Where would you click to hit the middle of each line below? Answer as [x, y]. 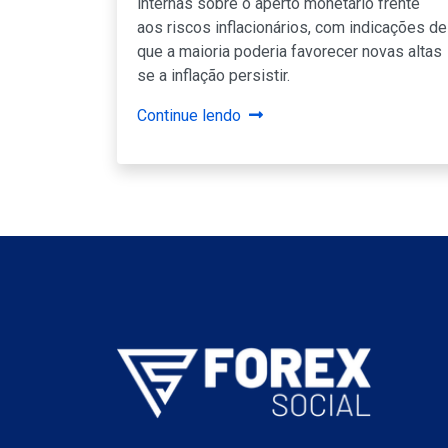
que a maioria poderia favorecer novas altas [289, 51]
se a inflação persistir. [213, 75]
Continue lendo [189, 115]
